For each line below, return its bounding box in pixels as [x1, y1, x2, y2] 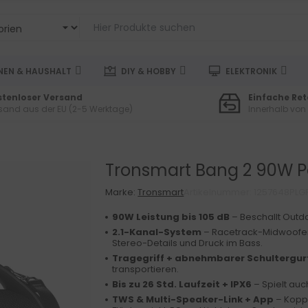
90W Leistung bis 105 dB [112, 210, 230, 223]
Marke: [105, 186, 138, 199]
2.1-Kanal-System [112, 225, 202, 239]
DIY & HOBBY [121, 65, 176, 77]
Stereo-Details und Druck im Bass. [112, 236, 263, 250]
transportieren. [112, 263, 179, 276]
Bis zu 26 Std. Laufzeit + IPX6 [112, 278, 252, 291]
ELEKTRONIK [225, 65, 277, 77]
